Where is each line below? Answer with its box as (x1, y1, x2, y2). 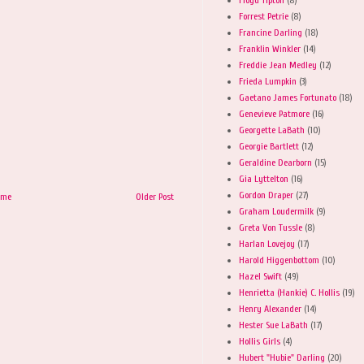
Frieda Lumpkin (239, 75, 297, 87)
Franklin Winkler (239, 42, 301, 54)
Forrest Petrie (239, 10, 288, 22)
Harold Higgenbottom (239, 253, 319, 266)
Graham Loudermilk (239, 205, 314, 217)
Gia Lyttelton (239, 172, 288, 184)
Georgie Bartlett (239, 140, 299, 152)
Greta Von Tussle (239, 221, 302, 233)
